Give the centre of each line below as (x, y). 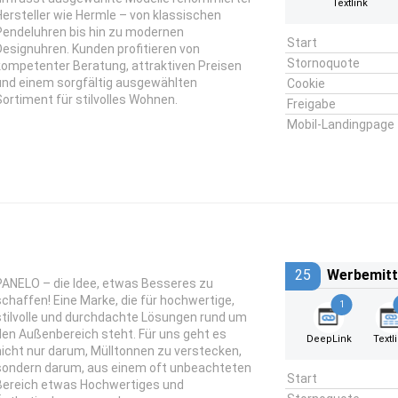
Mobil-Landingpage (340, 124)
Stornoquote (323, 63)
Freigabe (311, 104)
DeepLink (329, 339)
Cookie (306, 84)
